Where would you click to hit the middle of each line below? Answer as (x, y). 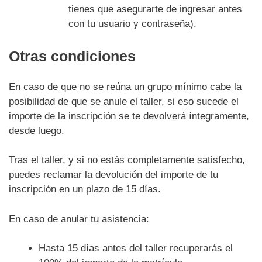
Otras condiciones (72, 56)
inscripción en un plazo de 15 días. (85, 189)
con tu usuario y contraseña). (132, 23)
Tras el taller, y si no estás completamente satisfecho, (127, 160)
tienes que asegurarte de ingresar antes (155, 9)
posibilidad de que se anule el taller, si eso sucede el (124, 101)
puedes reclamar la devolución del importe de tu (113, 175)
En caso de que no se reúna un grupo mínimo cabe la (125, 87)
